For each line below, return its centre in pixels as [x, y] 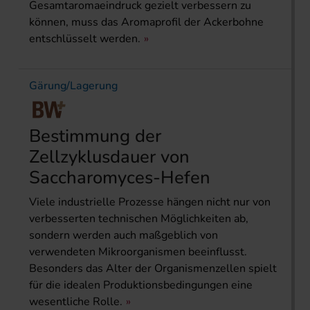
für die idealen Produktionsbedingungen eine [141, 285]
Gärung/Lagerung [73, 86]
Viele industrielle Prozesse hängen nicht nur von [150, 202]
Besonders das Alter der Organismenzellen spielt [153, 269]
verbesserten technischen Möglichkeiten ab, [139, 219]
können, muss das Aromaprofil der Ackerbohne [146, 22]
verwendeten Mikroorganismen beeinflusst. [138, 252]
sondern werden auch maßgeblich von [124, 236]
